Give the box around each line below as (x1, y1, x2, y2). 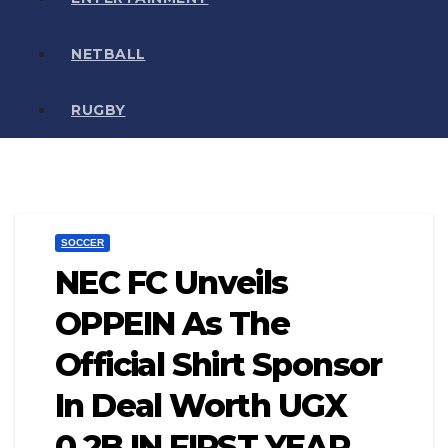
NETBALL (71, 44, 146, 63)
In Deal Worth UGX (55, 385, 347, 425)
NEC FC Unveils (55, 262, 288, 302)
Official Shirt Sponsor (55, 344, 382, 384)
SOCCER (61, 236, 104, 248)
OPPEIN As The (55, 303, 290, 343)
